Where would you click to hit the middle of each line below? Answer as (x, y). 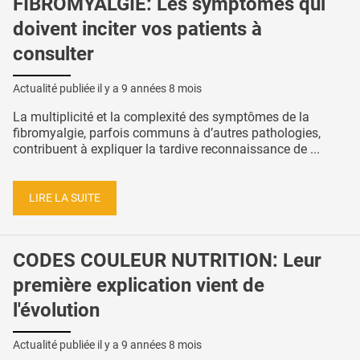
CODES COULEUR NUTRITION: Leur (167, 261)
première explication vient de (139, 286)
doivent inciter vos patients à (137, 29)
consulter (53, 54)
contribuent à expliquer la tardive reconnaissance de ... (166, 149)
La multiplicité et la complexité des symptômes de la (161, 117)
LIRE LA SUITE (65, 198)
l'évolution (56, 311)
